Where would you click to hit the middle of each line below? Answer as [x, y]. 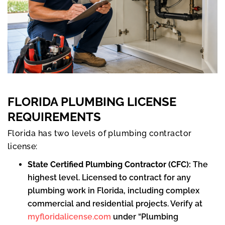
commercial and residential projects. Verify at [115, 204]
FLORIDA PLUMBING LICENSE [92, 102]
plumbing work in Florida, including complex [114, 191]
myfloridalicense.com [69, 217]
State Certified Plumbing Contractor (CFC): [110, 165]
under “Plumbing [145, 217]
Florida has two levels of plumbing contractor [100, 134]
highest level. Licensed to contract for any [109, 178]
